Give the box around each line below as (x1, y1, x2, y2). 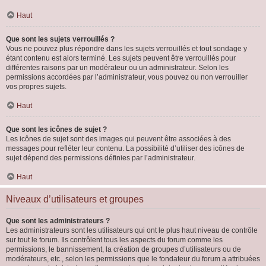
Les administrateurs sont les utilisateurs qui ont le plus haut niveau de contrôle (6, 226, 258, 235)
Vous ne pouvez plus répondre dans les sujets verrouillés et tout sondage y (6, 45, 247, 53)
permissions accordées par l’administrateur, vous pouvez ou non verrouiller (6, 73, 248, 81)
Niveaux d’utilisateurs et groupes (6, 194, 144, 204)
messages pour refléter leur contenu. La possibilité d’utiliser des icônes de (6, 144, 245, 153)
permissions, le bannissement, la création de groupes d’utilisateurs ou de (6, 245, 241, 254)
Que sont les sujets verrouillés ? (6, 35, 115, 43)
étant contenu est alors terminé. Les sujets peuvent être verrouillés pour (6, 54, 236, 62)
